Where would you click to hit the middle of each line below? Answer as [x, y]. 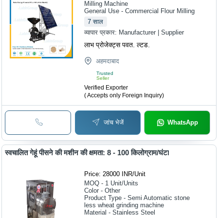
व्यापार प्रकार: [102, 33]
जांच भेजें [114, 123]
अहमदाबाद [108, 61]
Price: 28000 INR [109, 174]
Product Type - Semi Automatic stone [137, 198]
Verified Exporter [106, 88]
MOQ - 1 [97, 183]
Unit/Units [125, 183]
